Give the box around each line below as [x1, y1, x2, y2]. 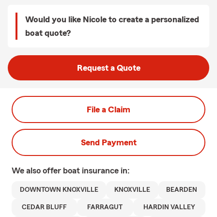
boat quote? [25, 29, 71, 37]
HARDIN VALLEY [143, 204, 195, 211]
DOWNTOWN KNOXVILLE [19, 186, 98, 193]
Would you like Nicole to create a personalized [25, 15, 199, 24]
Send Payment [80, 138, 137, 147]
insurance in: [82, 166, 130, 175]
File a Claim [87, 105, 130, 114]
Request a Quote [77, 63, 140, 72]
